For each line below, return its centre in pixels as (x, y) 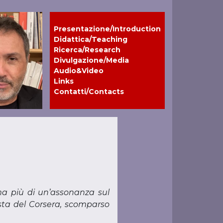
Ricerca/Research (87, 50)
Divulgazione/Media (91, 60)
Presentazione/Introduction (107, 29)
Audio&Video (79, 71)
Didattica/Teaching (91, 39)
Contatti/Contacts (89, 92)
